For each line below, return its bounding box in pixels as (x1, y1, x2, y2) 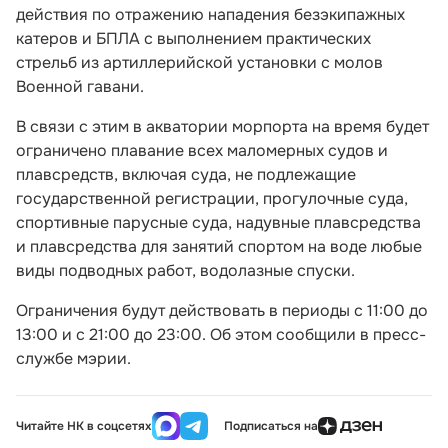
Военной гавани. (16, 76, 144, 97)
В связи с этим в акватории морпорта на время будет (16, 116, 429, 137)
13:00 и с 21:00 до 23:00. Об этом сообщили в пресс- (16, 324, 426, 345)
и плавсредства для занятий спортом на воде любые (16, 236, 422, 257)
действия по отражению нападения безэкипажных (16, 4, 405, 25)
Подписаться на (224, 417, 318, 434)
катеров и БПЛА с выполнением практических (16, 28, 371, 49)
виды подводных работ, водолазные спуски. (16, 260, 355, 281)
